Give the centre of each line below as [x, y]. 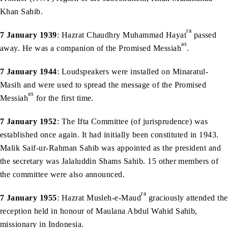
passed [204, 35]
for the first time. [65, 98]
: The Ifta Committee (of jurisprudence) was [132, 121]
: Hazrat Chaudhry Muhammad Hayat [122, 35]
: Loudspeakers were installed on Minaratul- [133, 71]
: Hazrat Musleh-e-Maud [99, 197]
